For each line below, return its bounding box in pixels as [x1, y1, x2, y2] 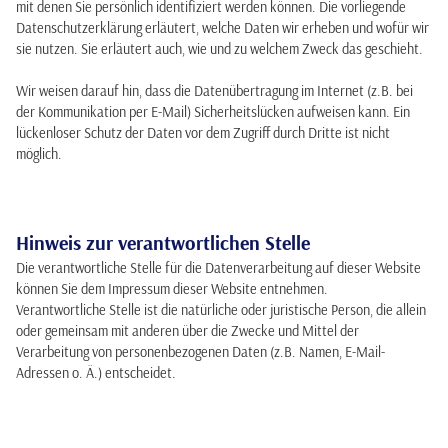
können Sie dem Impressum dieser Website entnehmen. [16, 280, 328, 298]
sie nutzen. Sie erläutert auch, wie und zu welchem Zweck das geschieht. [16, 40, 423, 58]
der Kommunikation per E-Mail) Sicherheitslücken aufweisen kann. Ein [16, 103, 410, 121]
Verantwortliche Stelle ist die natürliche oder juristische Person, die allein [16, 301, 426, 319]
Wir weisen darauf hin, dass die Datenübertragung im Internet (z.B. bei [16, 82, 413, 100]
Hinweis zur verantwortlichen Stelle [16, 230, 310, 255]
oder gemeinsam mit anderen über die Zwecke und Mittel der [16, 322, 359, 340]
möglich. [16, 145, 62, 163]
